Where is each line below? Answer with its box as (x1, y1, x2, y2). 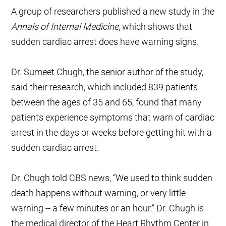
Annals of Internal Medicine (11, 21, 119, 32)
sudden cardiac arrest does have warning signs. (11, 36, 199, 47)
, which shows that (119, 21, 193, 32)
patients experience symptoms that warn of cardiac (11, 112, 215, 123)
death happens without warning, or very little (11, 188, 186, 199)
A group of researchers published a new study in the (11, 6, 215, 17)
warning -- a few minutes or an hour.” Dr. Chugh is (11, 203, 204, 214)
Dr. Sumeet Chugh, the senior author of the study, (11, 67, 204, 78)
